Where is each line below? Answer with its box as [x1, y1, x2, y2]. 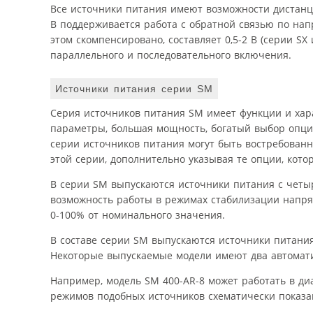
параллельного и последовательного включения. [50, 48, 291, 61]
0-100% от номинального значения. [50, 208, 225, 221]
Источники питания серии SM [55, 83, 213, 95]
